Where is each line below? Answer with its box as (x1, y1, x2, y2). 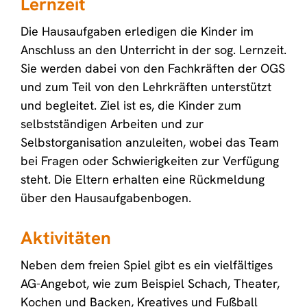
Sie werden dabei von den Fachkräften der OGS (21, 60, 285, 76)
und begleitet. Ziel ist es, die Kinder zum (21, 97, 241, 113)
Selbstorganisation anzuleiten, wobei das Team (21, 134, 279, 150)
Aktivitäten (21, 226, 111, 249)
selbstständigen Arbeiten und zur (21, 116, 204, 132)
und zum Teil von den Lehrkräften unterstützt (21, 79, 271, 95)
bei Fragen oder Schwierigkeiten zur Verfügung (21, 153, 279, 169)
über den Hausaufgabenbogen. (21, 190, 195, 206)
